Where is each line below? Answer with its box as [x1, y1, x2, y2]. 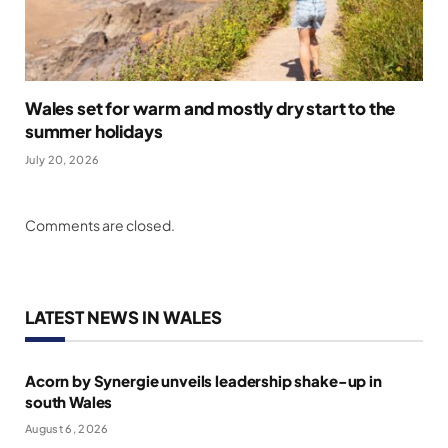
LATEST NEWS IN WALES [25, 305, 222, 328]
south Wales [25, 391, 113, 411]
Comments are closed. [25, 215, 175, 234]
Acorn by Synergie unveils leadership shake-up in [25, 370, 382, 390]
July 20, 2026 [25, 152, 100, 166]
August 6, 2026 [25, 421, 109, 435]
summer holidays [25, 119, 163, 142]
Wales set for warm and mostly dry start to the [25, 96, 396, 119]
